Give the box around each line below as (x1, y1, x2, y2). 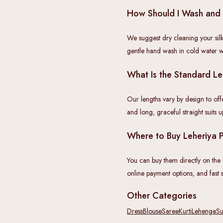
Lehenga (192, 206, 216, 216)
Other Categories (127, 189, 197, 202)
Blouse (143, 206, 162, 216)
